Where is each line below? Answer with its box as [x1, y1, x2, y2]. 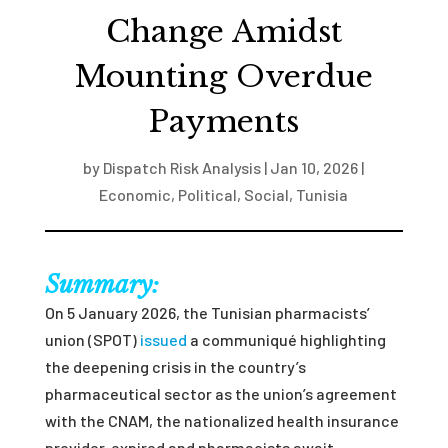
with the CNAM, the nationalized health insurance [44, 411, 399, 430]
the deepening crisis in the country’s [44, 357, 306, 376]
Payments [148, 103, 299, 140]
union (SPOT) [44, 330, 140, 349]
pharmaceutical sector [44, 384, 212, 403]
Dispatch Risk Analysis [103, 158, 262, 177]
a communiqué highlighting [186, 330, 386, 349]
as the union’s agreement [211, 384, 397, 403]
